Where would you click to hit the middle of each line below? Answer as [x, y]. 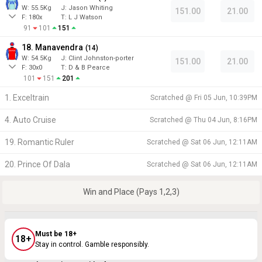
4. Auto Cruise [30, 120]
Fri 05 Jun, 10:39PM [226, 97]
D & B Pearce [89, 67]
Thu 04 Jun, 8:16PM [225, 120]
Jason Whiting [91, 8]
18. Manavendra [52, 47]
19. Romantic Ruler [39, 142]
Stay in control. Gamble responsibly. [92, 245]
